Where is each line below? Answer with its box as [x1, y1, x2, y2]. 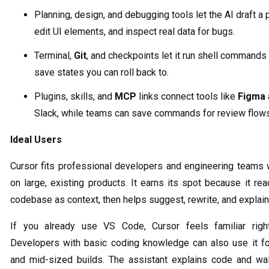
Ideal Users [10, 133, 62, 145]
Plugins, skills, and [34, 90, 115, 102]
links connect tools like [136, 90, 238, 102]
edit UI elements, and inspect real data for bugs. [34, 25, 235, 37]
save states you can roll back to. [34, 66, 169, 78]
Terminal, [34, 49, 74, 61]
